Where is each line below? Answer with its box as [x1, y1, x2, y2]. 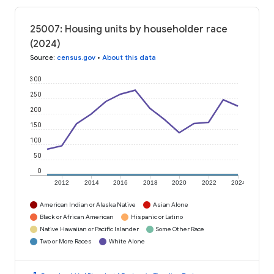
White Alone [109, 237, 145, 246]
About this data [102, 53, 156, 62]
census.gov [57, 53, 95, 62]
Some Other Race [156, 225, 204, 234]
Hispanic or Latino [131, 213, 183, 221]
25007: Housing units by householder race [30, 23, 228, 36]
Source [30, 53, 53, 62]
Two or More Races [40, 237, 92, 246]
